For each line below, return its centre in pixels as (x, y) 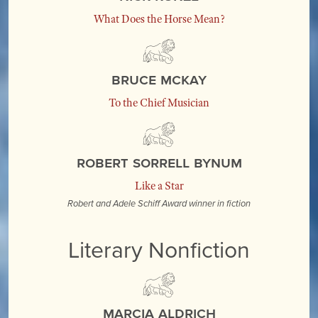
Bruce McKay (159, 78)
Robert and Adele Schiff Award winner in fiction (159, 204)
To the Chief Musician (159, 102)
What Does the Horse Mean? (159, 19)
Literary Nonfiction (159, 248)
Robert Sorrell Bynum (159, 161)
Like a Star (159, 185)
